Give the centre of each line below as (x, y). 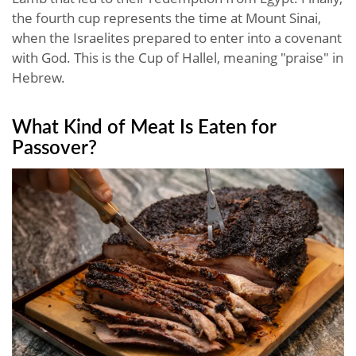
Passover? (54, 147)
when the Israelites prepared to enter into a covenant (177, 38)
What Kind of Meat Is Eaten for (144, 126)
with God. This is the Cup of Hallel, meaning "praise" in (178, 58)
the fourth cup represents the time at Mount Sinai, (166, 18)
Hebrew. (39, 78)
